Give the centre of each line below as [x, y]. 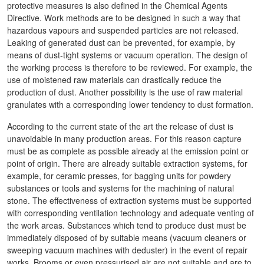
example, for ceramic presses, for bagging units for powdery [119, 176]
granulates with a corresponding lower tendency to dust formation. [130, 104]
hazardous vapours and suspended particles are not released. [123, 30]
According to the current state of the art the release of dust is [120, 126]
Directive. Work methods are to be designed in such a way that [124, 18]
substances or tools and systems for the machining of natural [121, 188]
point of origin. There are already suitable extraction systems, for [127, 163]
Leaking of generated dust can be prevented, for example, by [121, 42]
